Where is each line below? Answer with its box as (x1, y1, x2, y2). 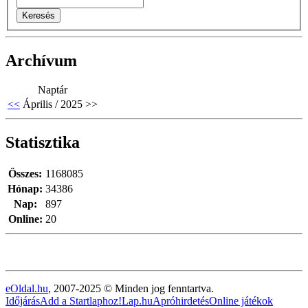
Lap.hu (122, 294, 153, 307)
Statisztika (5, 133, 80, 151)
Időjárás (5, 294, 40, 307)
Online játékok (209, 294, 273, 307)
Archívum (5, 51, 77, 69)
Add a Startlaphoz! (40, 294, 122, 307)
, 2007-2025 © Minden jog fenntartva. (48, 282, 214, 294)
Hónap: (8, 182, 43, 195)
